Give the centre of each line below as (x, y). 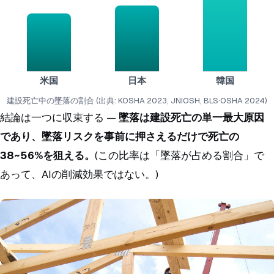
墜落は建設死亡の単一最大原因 (191, 117)
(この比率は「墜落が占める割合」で (180, 155)
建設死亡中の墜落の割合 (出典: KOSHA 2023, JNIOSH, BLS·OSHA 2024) (137, 100)
